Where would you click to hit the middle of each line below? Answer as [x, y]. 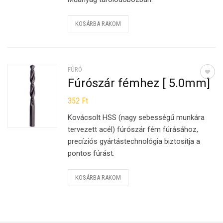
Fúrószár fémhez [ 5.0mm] [139, 83]
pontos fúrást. [91, 153]
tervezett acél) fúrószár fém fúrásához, [133, 129]
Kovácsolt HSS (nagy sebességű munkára [136, 117]
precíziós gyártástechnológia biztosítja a [134, 141]
